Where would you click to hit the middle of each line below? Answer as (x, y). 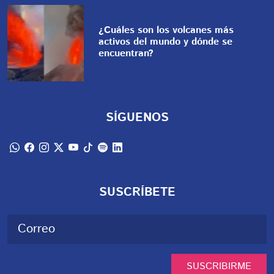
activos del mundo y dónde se (166, 42)
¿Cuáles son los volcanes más (166, 31)
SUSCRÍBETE (137, 193)
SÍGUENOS (137, 118)
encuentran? (126, 54)
